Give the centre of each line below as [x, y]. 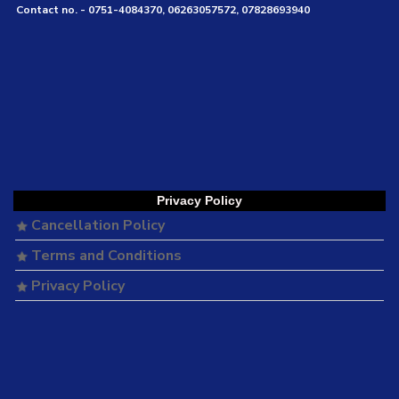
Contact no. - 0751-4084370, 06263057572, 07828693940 [163, 10]
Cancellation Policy [97, 225]
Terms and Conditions [105, 256]
